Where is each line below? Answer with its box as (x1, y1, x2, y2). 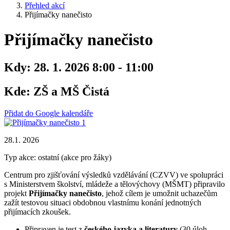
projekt (4, 188, 29, 198)
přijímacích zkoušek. (4, 207, 73, 216)
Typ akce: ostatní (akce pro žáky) (4, 152, 111, 162)
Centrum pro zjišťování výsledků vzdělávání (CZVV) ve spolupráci (4, 170, 223, 179)
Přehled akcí (25, 1, 65, 10)
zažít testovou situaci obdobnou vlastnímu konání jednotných (4, 198, 201, 207)
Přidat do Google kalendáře (4, 108, 93, 118)
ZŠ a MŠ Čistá (30, 84, 109, 98)
